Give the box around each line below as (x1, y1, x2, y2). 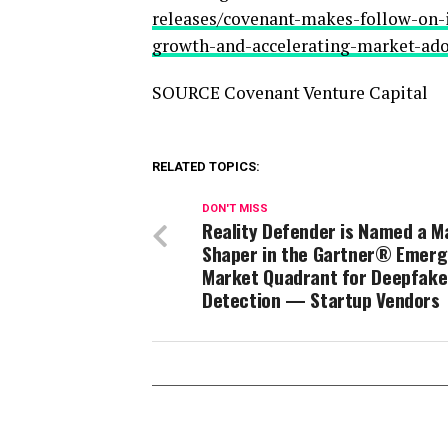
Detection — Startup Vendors (202, 285, 440, 314)
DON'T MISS (202, 202, 268, 215)
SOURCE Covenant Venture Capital (152, 81, 428, 104)
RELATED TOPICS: (152, 159, 260, 174)
